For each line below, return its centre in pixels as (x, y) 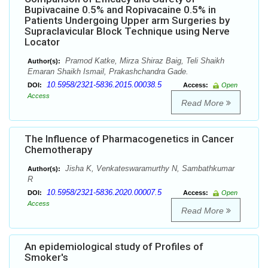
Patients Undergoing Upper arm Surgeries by (127, 21)
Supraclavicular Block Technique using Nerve (127, 31)
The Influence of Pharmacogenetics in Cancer (129, 139)
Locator (42, 42)
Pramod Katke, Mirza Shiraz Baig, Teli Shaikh (144, 61)
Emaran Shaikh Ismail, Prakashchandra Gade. (108, 72)
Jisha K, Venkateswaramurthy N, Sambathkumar (149, 169)
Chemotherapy (58, 150)
